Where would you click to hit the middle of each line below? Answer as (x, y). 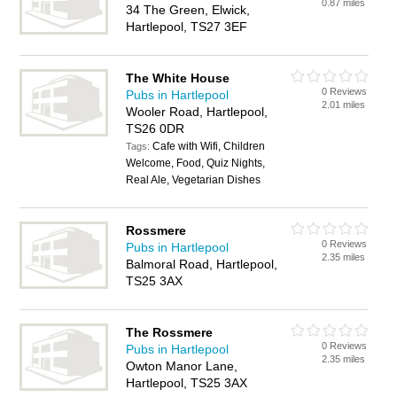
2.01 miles (344, 105)
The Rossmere (170, 332)
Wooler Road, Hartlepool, (197, 112)
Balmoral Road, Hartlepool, (202, 264)
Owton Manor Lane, (182, 366)
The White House (178, 78)
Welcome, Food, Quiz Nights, (196, 163)
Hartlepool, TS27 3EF (187, 27)
